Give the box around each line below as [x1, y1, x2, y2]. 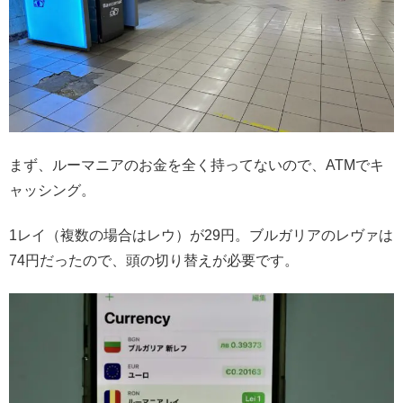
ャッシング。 [9, 182, 95, 198]
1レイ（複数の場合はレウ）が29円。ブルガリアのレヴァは [9, 227, 393, 243]
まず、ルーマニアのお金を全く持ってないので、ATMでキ [9, 157, 384, 173]
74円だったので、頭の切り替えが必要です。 [9, 252, 299, 268]
